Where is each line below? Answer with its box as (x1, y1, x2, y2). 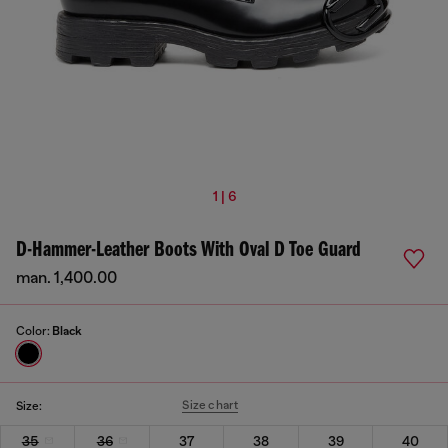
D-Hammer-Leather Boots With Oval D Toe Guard (16, 239, 361, 262)
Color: (16, 324, 52, 338)
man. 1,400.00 (16, 269, 117, 287)
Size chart (182, 398, 239, 412)
